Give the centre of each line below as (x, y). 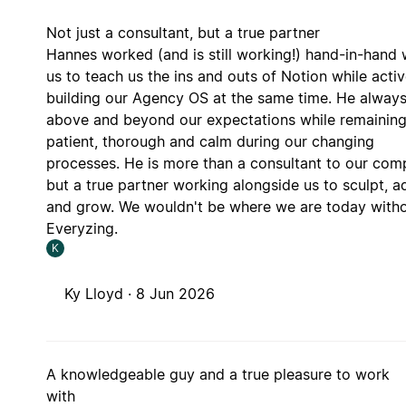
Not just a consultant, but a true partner (183, 32)
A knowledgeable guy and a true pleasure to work (217, 374)
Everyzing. (82, 228)
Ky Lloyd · (100, 293)
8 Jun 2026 (175, 293)
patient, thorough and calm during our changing (210, 141)
